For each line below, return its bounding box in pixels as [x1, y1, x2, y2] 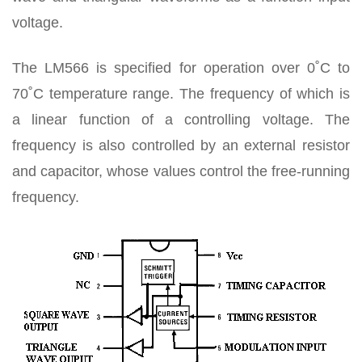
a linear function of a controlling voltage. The [12, 112, 350, 128]
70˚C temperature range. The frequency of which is [12, 86, 350, 102]
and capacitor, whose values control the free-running [12, 163, 350, 179]
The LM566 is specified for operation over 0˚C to [12, 60, 350, 76]
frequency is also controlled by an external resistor [12, 137, 350, 154]
